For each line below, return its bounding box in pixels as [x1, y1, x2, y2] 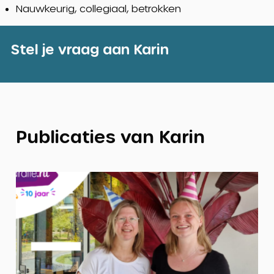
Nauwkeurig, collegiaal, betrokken [15, 2, 181, 14]
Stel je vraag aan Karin [10, 40, 169, 57]
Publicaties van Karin [15, 125, 205, 146]
